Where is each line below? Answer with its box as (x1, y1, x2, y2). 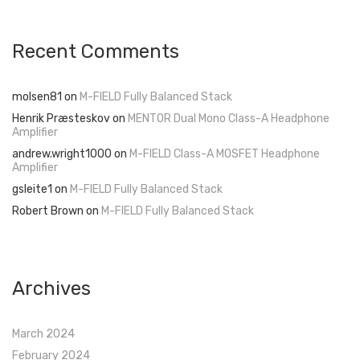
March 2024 (12, 327, 75, 342)
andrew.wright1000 (12, 147, 112, 162)
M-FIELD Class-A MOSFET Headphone (129, 147, 320, 162)
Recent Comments (12, 40, 179, 63)
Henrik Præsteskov (12, 112, 110, 126)
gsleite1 (12, 182, 52, 197)
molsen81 (12, 90, 62, 104)
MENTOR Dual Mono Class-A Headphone (128, 112, 329, 126)
